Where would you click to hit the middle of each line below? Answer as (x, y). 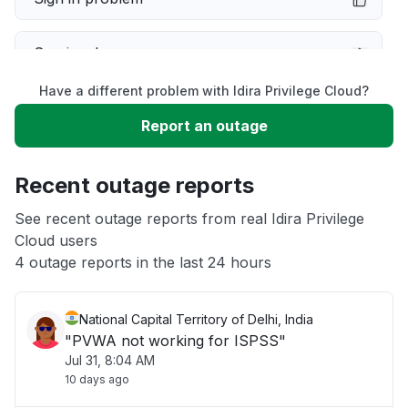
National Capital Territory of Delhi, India (196, 319)
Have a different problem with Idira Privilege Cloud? (204, 91)
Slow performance (99, 107)
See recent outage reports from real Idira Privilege (189, 219)
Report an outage (204, 126)
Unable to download (104, 162)
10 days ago (97, 379)
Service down (81, 53)
